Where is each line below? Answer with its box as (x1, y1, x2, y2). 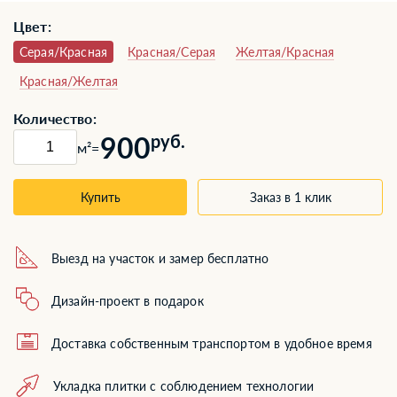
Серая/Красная (19, 44, 108, 59)
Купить (80, 190, 121, 205)
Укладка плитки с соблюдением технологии (53, 378, 315, 393)
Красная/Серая (128, 44, 216, 59)
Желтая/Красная (236, 44, 335, 59)
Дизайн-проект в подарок (51, 292, 204, 308)
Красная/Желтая (19, 74, 119, 89)
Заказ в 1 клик (249, 190, 331, 205)
